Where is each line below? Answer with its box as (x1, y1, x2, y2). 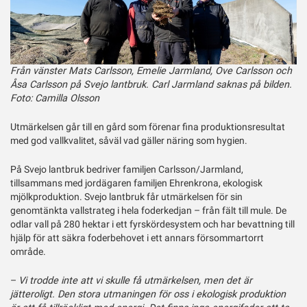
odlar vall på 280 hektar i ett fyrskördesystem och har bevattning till (10, 219, 295, 231)
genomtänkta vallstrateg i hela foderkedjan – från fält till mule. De (10, 205, 286, 217)
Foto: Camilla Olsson (10, 93, 99, 105)
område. (10, 246, 46, 258)
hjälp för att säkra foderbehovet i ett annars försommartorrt (10, 232, 264, 245)
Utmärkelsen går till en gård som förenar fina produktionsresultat (10, 121, 285, 134)
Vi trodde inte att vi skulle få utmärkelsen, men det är (19, 275, 252, 287)
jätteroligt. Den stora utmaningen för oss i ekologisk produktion (10, 288, 286, 301)
